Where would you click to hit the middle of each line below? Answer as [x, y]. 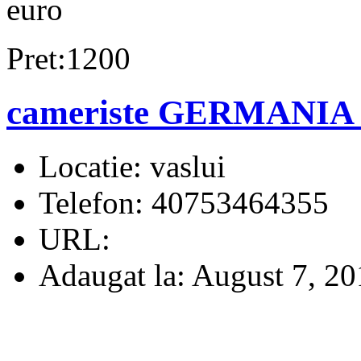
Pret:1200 [68, 58]
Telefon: [91, 202]
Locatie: [90, 166]
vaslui [184, 166]
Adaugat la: [112, 275]
